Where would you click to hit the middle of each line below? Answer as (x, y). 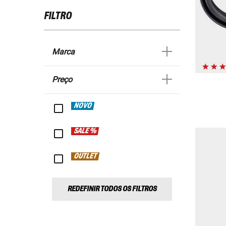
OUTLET (86, 157)
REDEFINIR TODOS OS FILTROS (112, 189)
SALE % (85, 131)
